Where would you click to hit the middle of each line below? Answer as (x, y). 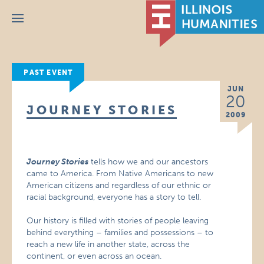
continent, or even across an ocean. (94, 256)
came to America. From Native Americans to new (120, 174)
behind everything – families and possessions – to (120, 232)
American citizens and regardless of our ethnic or (119, 185)
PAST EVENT (48, 72)
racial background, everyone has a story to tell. (114, 197)
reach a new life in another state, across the (108, 244)
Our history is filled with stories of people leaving (118, 221)
